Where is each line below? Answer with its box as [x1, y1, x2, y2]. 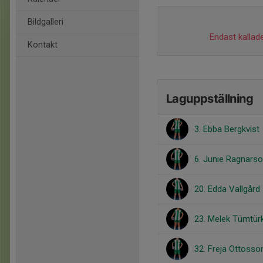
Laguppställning [166, 92, 253, 106]
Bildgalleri [28, 17, 63, 27]
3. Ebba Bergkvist [194, 124, 259, 134]
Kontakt [28, 40, 58, 50]
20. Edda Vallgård [194, 184, 260, 194]
